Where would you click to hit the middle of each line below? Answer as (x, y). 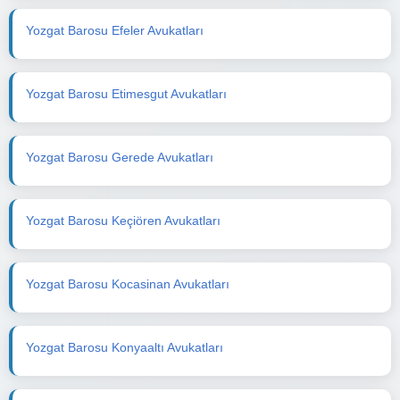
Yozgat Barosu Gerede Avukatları (120, 157)
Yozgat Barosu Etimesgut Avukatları (126, 93)
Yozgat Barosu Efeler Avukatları (115, 30)
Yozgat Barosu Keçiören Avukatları (123, 220)
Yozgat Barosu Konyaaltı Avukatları (125, 347)
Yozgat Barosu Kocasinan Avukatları (128, 283)
